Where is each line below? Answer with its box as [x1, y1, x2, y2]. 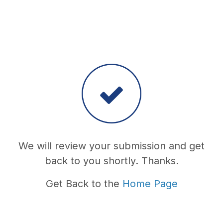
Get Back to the [45, 177, 122, 190]
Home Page [122, 177, 178, 190]
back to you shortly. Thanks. [44, 154, 179, 167]
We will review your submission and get [18, 139, 205, 152]
